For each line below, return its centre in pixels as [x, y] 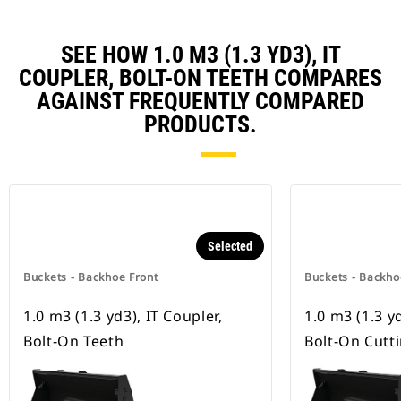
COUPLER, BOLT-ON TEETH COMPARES [200, 78]
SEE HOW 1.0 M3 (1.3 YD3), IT [200, 55]
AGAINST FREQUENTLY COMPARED [200, 102]
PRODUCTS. [200, 125]
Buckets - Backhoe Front [91, 277]
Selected [230, 247]
